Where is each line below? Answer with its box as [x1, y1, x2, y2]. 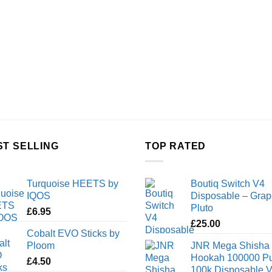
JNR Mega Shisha [191, 240, 270, 251]
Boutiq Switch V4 [191, 178, 265, 189]
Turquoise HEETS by [27, 178, 118, 189]
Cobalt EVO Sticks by [27, 228, 120, 239]
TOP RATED [145, 141, 206, 152]
